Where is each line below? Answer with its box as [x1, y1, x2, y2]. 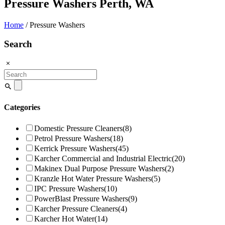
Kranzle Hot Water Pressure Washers [34, 174, 151, 183]
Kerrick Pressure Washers [34, 144, 116, 153]
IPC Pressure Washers [34, 184, 104, 193]
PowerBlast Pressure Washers [34, 194, 128, 203]
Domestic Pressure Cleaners [34, 124, 123, 133]
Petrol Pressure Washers [34, 134, 110, 143]
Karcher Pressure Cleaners [34, 204, 118, 213]
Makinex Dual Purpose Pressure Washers [34, 164, 165, 173]
